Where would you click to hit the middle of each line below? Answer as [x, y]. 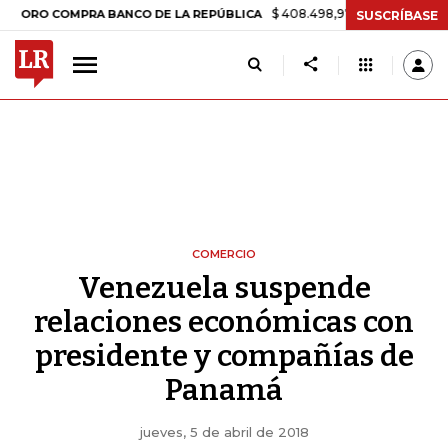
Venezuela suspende [224, 288]
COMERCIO [224, 254]
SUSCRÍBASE [397, 15]
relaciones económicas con [224, 322]
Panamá [224, 390]
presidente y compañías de [224, 356]
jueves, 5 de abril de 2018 [224, 432]
